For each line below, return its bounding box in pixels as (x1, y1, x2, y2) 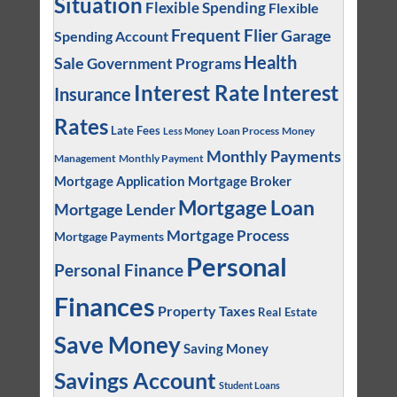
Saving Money (183, 339, 269, 356)
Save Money (53, 331, 181, 358)
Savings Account (53, 367, 216, 393)
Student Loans (218, 378, 280, 391)
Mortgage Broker (187, 172, 292, 189)
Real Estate (257, 305, 317, 319)
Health (243, 51, 297, 73)
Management (53, 151, 116, 165)
